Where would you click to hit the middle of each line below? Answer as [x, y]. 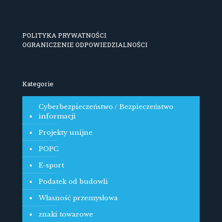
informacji [57, 116]
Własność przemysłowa [78, 198]
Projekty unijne [66, 133]
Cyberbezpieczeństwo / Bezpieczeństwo [106, 107]
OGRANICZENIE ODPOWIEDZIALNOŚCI [85, 45]
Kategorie [38, 84]
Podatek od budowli [73, 182]
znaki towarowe [66, 214]
